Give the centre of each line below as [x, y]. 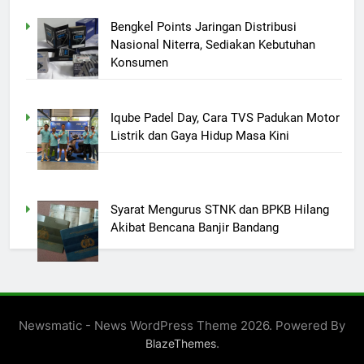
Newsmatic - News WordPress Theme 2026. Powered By [182, 326]
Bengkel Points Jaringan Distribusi [203, 26]
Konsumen [139, 62]
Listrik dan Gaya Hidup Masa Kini [199, 136]
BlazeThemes [180, 344]
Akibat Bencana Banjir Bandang [194, 227]
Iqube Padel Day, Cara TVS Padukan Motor [225, 118]
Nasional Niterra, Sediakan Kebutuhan [212, 44]
